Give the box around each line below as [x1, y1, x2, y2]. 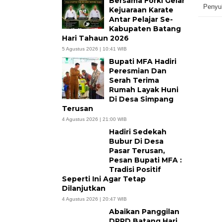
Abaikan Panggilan [109, 207, 179, 216]
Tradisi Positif [109, 165, 161, 174]
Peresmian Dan [109, 66, 166, 75]
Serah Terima [109, 76, 159, 85]
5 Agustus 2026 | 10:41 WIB [61, 46, 127, 52]
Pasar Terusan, [109, 146, 165, 155]
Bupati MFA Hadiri [109, 57, 176, 66]
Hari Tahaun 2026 [61, 34, 129, 43]
